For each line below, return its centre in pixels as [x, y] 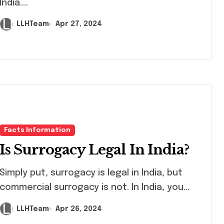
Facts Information [37, 130]
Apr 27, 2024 [79, 24]
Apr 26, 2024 [79, 209]
